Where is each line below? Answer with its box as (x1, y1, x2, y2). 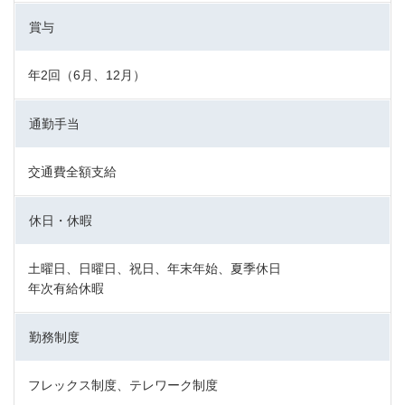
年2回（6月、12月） (28, 67, 146, 82)
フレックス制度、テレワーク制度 (28, 377, 218, 392)
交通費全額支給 (28, 164, 117, 179)
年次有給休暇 (28, 280, 104, 296)
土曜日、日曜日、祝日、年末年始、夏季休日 (28, 260, 281, 276)
